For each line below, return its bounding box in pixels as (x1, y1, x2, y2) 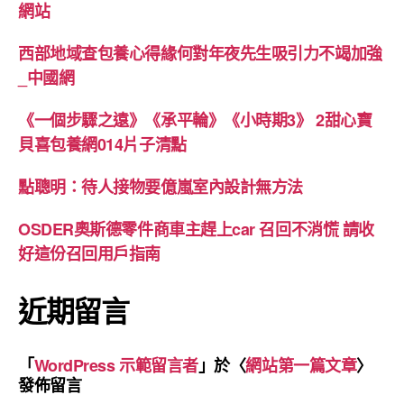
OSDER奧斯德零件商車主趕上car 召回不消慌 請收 (18, 217, 374, 241)
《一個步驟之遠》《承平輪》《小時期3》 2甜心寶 (18, 108, 372, 132)
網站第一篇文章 (245, 353, 357, 377)
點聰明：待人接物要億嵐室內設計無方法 (18, 175, 303, 198)
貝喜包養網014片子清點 (18, 133, 187, 156)
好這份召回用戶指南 (18, 242, 161, 265)
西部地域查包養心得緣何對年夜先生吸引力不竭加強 (18, 41, 382, 65)
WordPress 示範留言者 (33, 353, 198, 377)
